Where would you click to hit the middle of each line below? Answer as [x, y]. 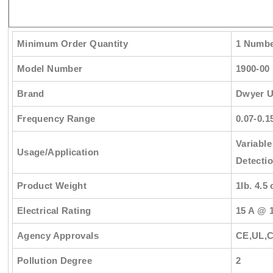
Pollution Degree [54, 260]
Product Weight [52, 185]
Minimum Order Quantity [73, 43]
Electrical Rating [54, 210]
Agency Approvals [58, 235]
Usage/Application [58, 152]
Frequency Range [56, 118]
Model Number [50, 68]
